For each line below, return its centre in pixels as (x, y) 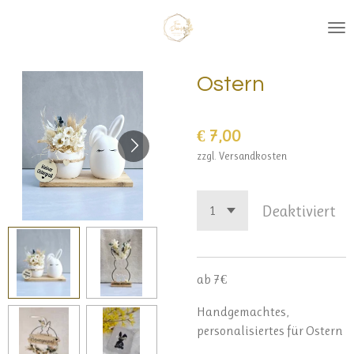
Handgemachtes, (243, 311)
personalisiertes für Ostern (270, 330)
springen (34, 55)
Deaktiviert (298, 211)
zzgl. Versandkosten (242, 156)
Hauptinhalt (42, 36)
